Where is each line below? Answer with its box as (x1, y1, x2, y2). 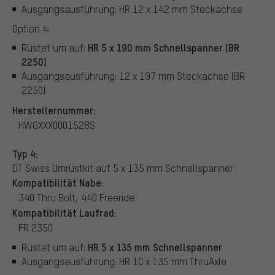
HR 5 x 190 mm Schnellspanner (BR (88, 41, 239, 55)
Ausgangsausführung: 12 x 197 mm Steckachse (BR (21, 69, 245, 83)
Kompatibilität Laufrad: (12, 205, 117, 219)
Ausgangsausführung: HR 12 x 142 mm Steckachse (21, 2, 242, 16)
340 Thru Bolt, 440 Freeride (18, 190, 134, 204)
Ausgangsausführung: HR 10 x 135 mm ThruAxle (21, 255, 227, 268)
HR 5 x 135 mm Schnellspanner (88, 240, 222, 254)
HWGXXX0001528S (18, 118, 95, 131)
